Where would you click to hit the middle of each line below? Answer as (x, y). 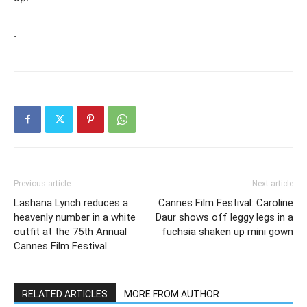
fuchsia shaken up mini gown (228, 232)
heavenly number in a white (75, 217)
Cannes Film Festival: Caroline (226, 203)
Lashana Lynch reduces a (71, 203)
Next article (273, 184)
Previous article (42, 184)
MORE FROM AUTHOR (172, 294)
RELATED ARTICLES (65, 294)
